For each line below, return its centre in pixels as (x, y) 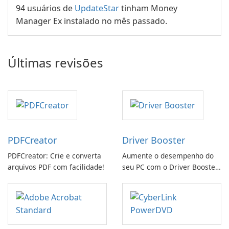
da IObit (136, 178)
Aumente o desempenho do (168, 156)
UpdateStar (97, 8)
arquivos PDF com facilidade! (56, 167)
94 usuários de (45, 8)
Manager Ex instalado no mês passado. (91, 21)
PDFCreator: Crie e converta (54, 156)
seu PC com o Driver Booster (170, 167)
